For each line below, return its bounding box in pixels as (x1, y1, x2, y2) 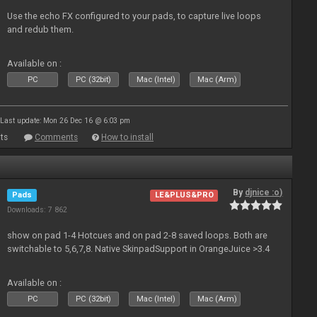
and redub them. (7, 24, 74, 35)
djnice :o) (245, 188, 283, 197)
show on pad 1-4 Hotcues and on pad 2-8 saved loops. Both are (7, 230, 268, 241)
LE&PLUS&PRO (154, 190, 214, 200)
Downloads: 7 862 (7, 205, 68, 214)
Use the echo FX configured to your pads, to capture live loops (7, 11, 262, 21)
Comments (35, 132, 78, 142)
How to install (101, 132, 154, 142)
